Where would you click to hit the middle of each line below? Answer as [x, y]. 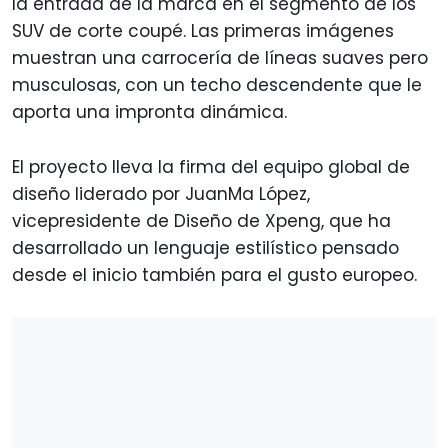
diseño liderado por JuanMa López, [161, 194]
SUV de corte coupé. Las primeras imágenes [203, 31]
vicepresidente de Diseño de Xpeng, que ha [201, 221]
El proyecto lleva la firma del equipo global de [211, 167]
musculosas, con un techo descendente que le [217, 85]
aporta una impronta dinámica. [149, 112]
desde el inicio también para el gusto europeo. [217, 275]
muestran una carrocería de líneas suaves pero [220, 58]
